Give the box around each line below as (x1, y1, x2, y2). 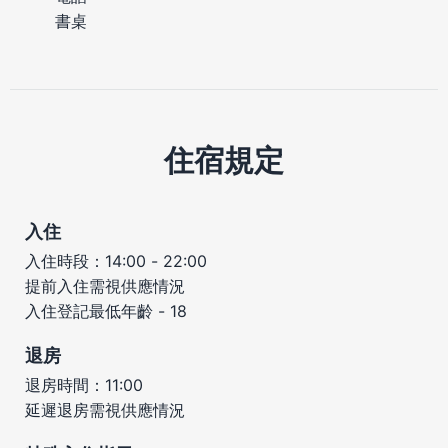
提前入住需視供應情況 (25, 275, 185, 296)
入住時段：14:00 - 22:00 (25, 250, 207, 271)
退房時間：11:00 (25, 374, 143, 395)
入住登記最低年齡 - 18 (25, 300, 187, 321)
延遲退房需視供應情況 (25, 399, 185, 420)
